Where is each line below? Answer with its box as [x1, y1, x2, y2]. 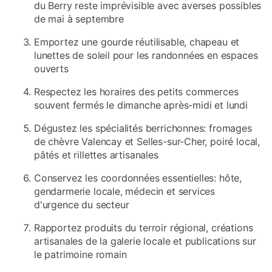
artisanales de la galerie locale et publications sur [34, 235, 256, 247]
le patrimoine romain [34, 248, 127, 260]
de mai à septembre [34, 13, 124, 25]
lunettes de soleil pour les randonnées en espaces [34, 49, 258, 61]
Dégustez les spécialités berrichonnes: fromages [34, 122, 252, 134]
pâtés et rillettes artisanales [34, 149, 158, 161]
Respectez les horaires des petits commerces [34, 86, 239, 98]
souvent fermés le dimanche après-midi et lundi [34, 99, 248, 111]
